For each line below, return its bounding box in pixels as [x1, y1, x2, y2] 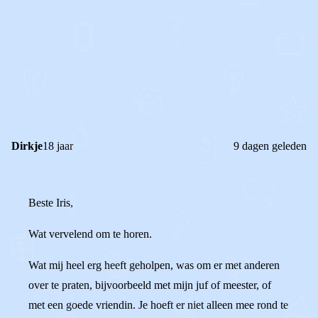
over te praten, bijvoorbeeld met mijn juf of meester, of [28, 279, 271, 291]
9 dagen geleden [234, 140, 307, 152]
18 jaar [43, 140, 73, 152]
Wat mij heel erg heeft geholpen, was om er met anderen [28, 259, 280, 271]
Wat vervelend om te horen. [28, 228, 152, 240]
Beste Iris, [28, 197, 73, 209]
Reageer [62, 75, 99, 87]
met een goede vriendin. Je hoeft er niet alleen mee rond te [28, 299, 288, 311]
